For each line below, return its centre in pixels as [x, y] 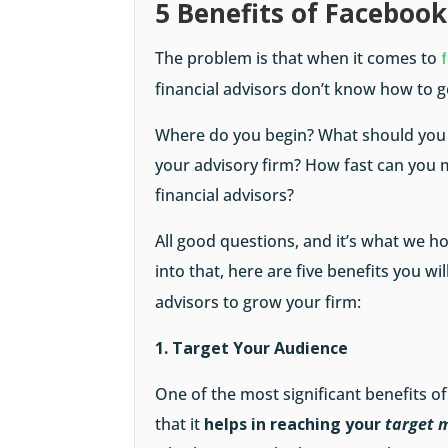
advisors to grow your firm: [258, 302]
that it [180, 424]
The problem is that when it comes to [298, 58]
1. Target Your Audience [252, 348]
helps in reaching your [295, 424]
